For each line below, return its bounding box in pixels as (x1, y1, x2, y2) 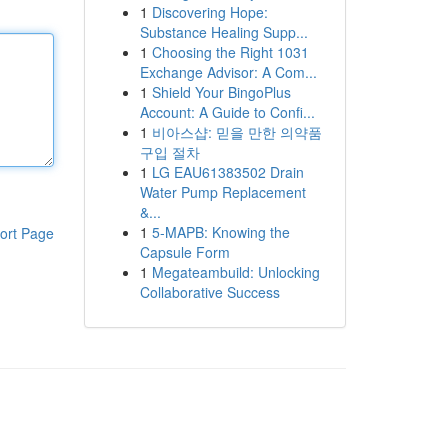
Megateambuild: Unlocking (151, 262, 320, 282)
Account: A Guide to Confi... (139, 102, 315, 122)
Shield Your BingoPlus (151, 82, 291, 102)
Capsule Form (139, 242, 230, 262)
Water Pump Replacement (139, 182, 306, 202)
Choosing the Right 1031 (151, 42, 309, 62)
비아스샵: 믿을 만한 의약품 (151, 122, 322, 142)
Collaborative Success (139, 282, 280, 302)
